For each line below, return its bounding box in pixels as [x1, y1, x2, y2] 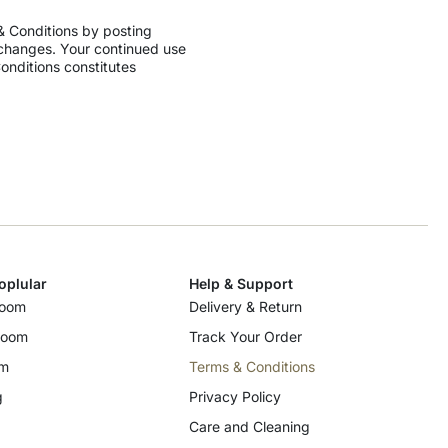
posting [99, 22, 152, 40]
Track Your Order [188, 328, 302, 346]
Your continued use [60, 40, 186, 58]
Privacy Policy [188, 388, 281, 406]
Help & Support [188, 275, 293, 293]
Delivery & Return [188, 298, 302, 316]
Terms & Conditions [188, 358, 315, 376]
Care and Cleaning [188, 418, 310, 436]
